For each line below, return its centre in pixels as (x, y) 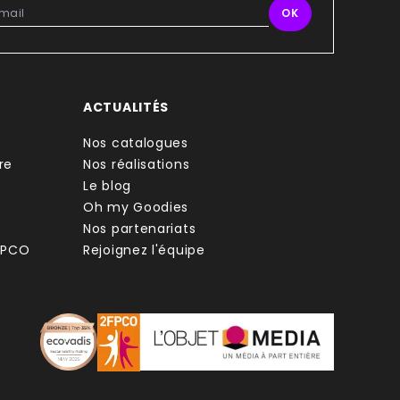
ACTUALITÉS (126, 107)
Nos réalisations (137, 164)
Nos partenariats (140, 229)
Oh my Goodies (136, 207)
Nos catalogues (136, 143)
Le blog (107, 186)
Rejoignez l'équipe (144, 250)
